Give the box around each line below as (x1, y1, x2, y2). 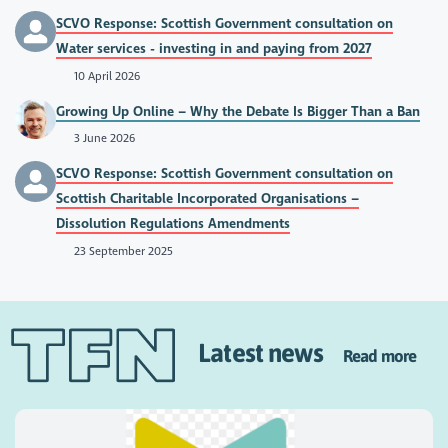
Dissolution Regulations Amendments (56, 215, 291, 233)
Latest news (198, 338, 344, 368)
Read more (343, 346, 417, 367)
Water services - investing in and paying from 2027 (56, 40, 373, 58)
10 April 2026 (70, 69, 140, 84)
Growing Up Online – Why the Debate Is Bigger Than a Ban (56, 102, 421, 120)
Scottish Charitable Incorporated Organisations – (56, 190, 360, 208)
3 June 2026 (70, 131, 135, 146)
